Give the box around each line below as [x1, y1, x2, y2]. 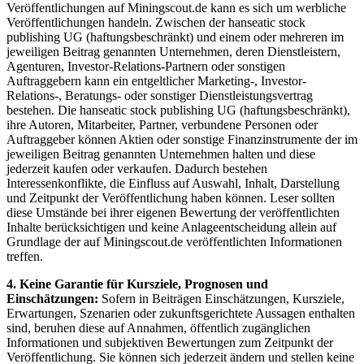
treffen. [6, 249, 43, 263]
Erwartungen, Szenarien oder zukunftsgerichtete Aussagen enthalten [6, 305, 355, 320]
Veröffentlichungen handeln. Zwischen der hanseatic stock [6, 15, 305, 29]
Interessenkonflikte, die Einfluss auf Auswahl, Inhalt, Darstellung [6, 175, 340, 190]
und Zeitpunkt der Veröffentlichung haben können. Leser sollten [6, 190, 335, 205]
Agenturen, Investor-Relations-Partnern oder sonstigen [6, 58, 285, 73]
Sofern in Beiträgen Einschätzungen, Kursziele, [98, 291, 344, 305]
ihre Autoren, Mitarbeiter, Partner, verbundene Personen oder [6, 117, 318, 132]
